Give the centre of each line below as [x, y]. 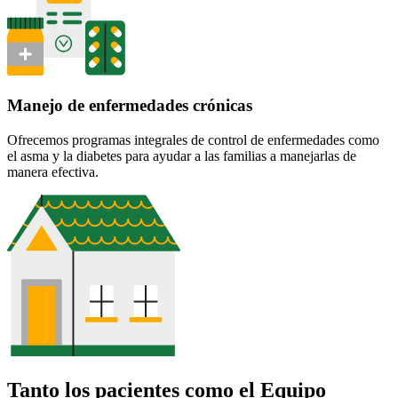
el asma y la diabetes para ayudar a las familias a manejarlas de [182, 155]
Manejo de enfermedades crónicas [130, 106]
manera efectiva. [55, 171]
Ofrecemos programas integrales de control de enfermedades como [193, 139]
